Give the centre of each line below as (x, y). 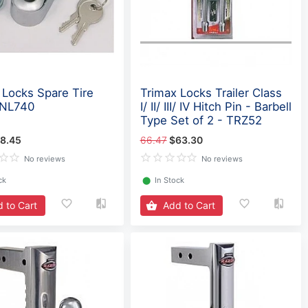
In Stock (169, 180)
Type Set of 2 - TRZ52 (201, 121)
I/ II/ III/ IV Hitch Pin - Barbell (216, 107)
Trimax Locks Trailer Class (211, 93)
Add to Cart (189, 206)
